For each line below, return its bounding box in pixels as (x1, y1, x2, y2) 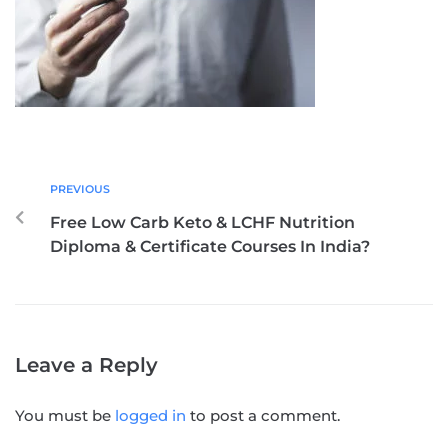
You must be (15, 406, 115, 425)
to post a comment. (186, 406, 340, 425)
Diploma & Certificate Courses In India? (50, 237, 370, 256)
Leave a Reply (15, 353, 158, 377)
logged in (115, 406, 186, 425)
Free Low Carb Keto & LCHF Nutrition (50, 213, 355, 232)
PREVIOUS (50, 182, 110, 196)
